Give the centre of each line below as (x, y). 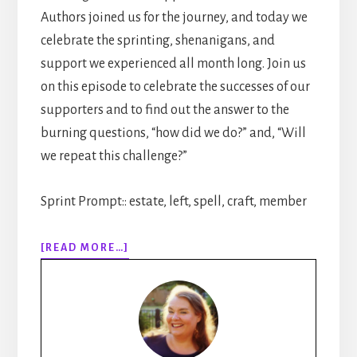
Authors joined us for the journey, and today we (174, 17)
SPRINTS (154, 349)
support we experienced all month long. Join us (173, 63)
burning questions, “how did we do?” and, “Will (173, 133)
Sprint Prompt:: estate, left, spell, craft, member (173, 201)
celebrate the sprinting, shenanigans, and (157, 40)
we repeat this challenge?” (114, 156)
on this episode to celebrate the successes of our (175, 86)
